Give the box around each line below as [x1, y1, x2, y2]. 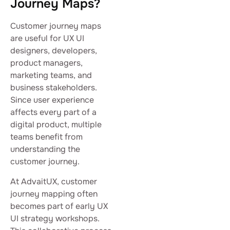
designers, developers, [10, 45, 97, 56]
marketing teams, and [10, 70, 92, 81]
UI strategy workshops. [10, 213, 100, 224]
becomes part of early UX [10, 200, 108, 212]
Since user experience [10, 94, 94, 106]
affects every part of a [10, 107, 97, 118]
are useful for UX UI [10, 33, 84, 44]
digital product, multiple [10, 119, 102, 130]
